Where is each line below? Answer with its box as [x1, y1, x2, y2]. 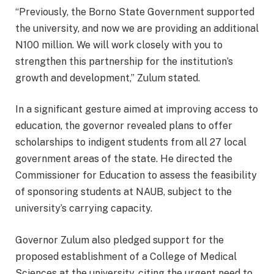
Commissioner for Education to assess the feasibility [15, 169, 257, 182]
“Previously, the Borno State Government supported [15, 6, 254, 18]
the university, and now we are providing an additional [15, 22, 259, 34]
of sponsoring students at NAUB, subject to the [15, 186, 232, 198]
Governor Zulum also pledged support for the [15, 234, 224, 246]
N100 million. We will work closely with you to [15, 39, 223, 51]
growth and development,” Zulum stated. [15, 72, 200, 84]
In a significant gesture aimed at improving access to [15, 103, 258, 116]
